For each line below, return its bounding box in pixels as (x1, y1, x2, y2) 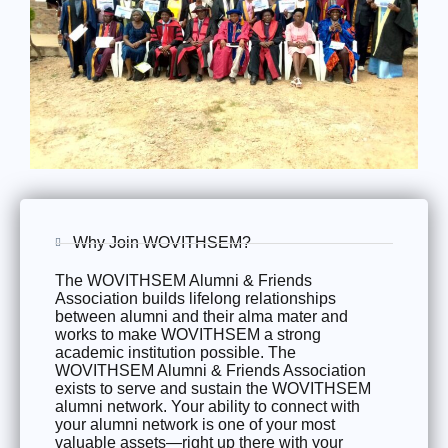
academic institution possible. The (55, 344, 296, 361)
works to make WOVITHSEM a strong (55, 326, 321, 343)
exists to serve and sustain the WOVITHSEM (55, 380, 371, 397)
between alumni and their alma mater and (55, 308, 348, 325)
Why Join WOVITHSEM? (72, 234, 251, 251)
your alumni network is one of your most (55, 416, 335, 433)
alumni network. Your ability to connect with (55, 398, 360, 415)
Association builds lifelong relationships (55, 290, 336, 307)
